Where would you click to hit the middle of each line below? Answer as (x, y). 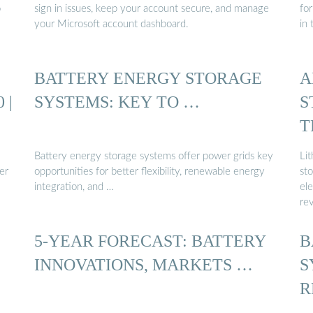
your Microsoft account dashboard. (111, 24)
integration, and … (74, 187)
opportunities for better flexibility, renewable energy (150, 171)
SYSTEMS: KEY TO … (117, 102)
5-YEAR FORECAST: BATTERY (150, 241)
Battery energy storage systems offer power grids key (154, 156)
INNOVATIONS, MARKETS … (144, 265)
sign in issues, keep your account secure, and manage (152, 9)
